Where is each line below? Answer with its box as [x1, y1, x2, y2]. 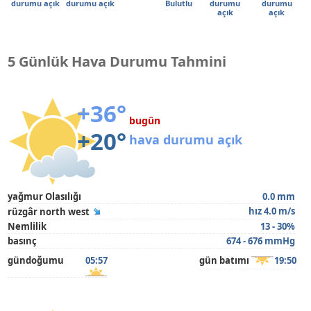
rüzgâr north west [8, 205, 90, 218]
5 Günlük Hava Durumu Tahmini [8, 52, 227, 71]
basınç [8, 235, 37, 247]
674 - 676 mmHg [226, 235, 295, 247]
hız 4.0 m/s [248, 205, 295, 217]
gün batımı [199, 254, 249, 267]
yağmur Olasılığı [8, 190, 82, 203]
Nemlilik [8, 220, 47, 233]
